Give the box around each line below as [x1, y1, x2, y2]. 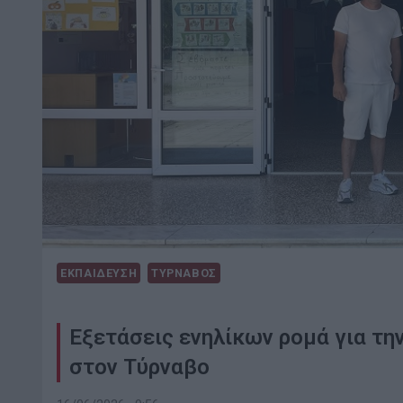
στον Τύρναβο [69, 354, 210, 381]
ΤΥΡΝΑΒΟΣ [150, 266, 217, 281]
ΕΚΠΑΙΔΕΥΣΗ [60, 266, 138, 281]
